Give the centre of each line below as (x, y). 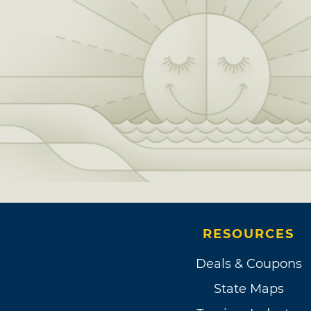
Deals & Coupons (249, 264)
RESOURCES (249, 234)
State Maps (249, 289)
